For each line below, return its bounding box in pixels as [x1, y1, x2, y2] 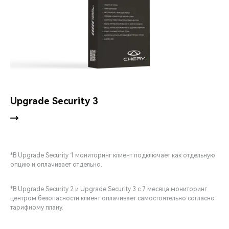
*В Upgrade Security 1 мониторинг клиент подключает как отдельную [10, 152, 215, 159]
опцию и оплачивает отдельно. [10, 161, 102, 169]
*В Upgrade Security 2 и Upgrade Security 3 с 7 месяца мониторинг [10, 186, 207, 193]
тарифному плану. [10, 204, 63, 212]
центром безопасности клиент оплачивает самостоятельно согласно [10, 195, 215, 202]
